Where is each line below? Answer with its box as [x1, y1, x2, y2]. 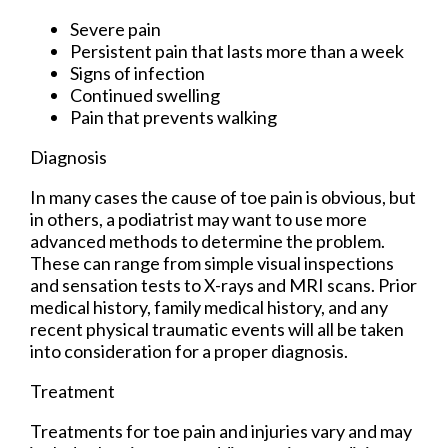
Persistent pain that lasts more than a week [70, 39, 404, 62]
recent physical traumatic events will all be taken [30, 317, 404, 340]
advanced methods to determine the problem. [30, 229, 385, 252]
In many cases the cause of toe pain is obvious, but [30, 185, 416, 208]
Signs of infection [70, 61, 205, 84]
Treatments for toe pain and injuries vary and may [30, 419, 412, 442]
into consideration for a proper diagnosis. [30, 339, 348, 362]
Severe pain [70, 17, 161, 40]
